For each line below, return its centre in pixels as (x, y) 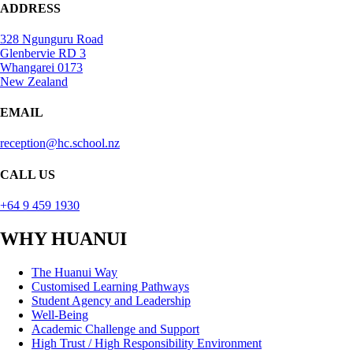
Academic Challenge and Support (115, 329)
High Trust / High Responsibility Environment (147, 343)
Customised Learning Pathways (110, 286)
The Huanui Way (74, 272)
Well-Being (60, 314)
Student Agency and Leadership (111, 300)
